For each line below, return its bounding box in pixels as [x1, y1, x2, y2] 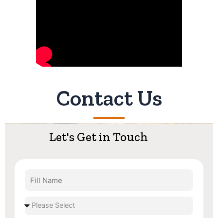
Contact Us [56, 85, 162, 112]
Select [24, 196, 44, 205]
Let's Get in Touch [49, 129, 148, 145]
